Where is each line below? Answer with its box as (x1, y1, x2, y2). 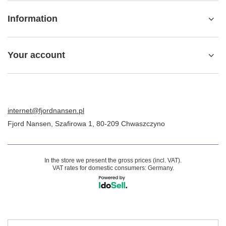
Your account (8, 50, 65, 60)
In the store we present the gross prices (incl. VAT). (44, 157, 182, 164)
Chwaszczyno (119, 120, 165, 128)
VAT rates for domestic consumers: (52, 164, 148, 172)
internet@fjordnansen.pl (8, 106, 84, 115)
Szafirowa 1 (55, 120, 92, 128)
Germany (147, 164, 173, 172)
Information (8, 14, 58, 24)
